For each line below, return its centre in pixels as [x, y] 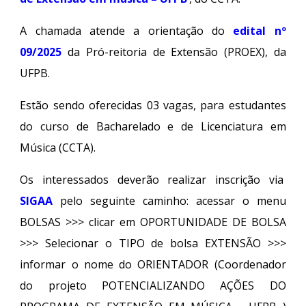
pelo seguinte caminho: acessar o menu [173, 200]
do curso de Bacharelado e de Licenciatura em [153, 126]
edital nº [260, 30]
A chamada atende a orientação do [127, 30]
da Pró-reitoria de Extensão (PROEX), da [174, 52]
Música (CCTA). [58, 147]
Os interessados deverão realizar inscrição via [153, 179]
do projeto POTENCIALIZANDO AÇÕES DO [153, 285]
